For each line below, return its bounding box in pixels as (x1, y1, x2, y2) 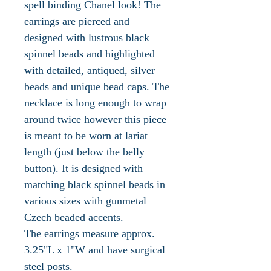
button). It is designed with (24, 162, 143, 174)
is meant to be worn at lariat (24, 129, 148, 142)
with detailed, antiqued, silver (24, 64, 155, 76)
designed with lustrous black (24, 31, 149, 44)
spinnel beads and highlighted (24, 47, 155, 60)
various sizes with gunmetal (24, 194, 146, 207)
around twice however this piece (24, 113, 166, 125)
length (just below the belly (24, 145, 145, 158)
